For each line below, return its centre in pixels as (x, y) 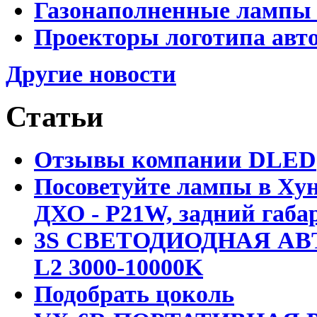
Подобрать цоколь (134, 294)
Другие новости (91, 74)
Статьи (54, 117)
